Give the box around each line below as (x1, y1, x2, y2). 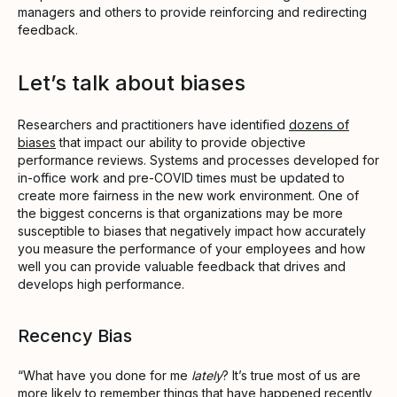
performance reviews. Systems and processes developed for (18, 152, 379, 167)
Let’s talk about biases (18, 69, 245, 96)
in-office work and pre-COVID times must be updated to (18, 169, 345, 185)
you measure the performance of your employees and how (18, 240, 365, 256)
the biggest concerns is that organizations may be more (18, 205, 343, 221)
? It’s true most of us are (222, 367, 361, 383)
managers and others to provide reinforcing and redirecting (18, 4, 367, 19)
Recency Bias (18, 324, 132, 346)
